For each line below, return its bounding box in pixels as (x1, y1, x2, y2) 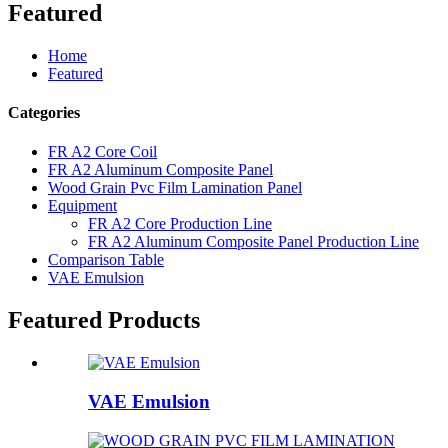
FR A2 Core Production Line (88, 215, 272, 233)
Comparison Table (48, 251, 164, 269)
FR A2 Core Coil (48, 143, 157, 161)
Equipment (48, 197, 117, 215)
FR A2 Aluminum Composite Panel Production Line (88, 233, 419, 251)
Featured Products (8, 307, 200, 334)
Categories (8, 104, 80, 122)
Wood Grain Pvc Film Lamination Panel (48, 179, 302, 197)
